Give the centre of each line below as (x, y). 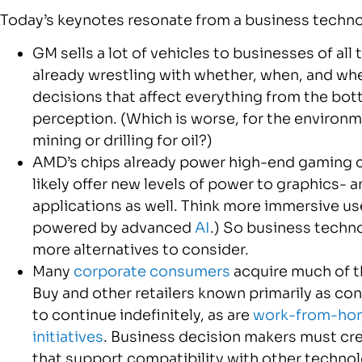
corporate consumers (152, 272)
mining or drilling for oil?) (122, 141)
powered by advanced (114, 228)
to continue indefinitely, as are (143, 316)
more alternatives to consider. (141, 250)
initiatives (68, 337)
